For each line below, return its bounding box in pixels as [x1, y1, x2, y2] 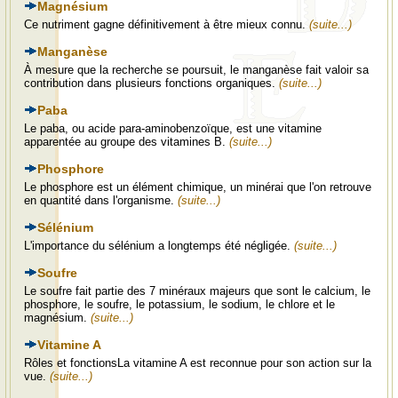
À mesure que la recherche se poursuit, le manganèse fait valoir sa [24, 63, 369, 76]
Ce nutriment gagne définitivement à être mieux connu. [24, 18, 309, 31]
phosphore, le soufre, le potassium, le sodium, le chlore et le [24, 298, 335, 311]
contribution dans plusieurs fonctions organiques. [24, 76, 279, 90]
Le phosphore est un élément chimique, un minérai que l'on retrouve [24, 180, 371, 194]
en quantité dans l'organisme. [24, 194, 178, 207]
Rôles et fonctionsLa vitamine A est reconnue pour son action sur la [24, 356, 371, 370]
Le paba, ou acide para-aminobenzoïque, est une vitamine [24, 122, 322, 135]
